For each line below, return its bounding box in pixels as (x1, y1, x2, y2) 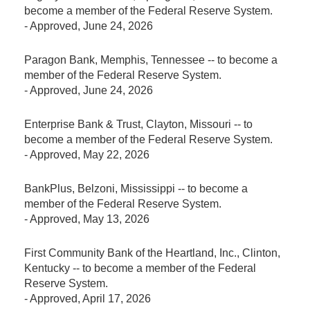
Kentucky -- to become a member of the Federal (24, 262, 256, 274)
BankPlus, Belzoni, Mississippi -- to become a (24, 182, 248, 194)
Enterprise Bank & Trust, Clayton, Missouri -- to (24, 118, 253, 130)
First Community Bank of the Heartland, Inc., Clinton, (24, 246, 280, 259)
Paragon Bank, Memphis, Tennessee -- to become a (24, 53, 277, 66)
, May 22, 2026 (77, 148, 149, 161)
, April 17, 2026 (77, 292, 151, 304)
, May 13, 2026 (77, 212, 149, 225)
